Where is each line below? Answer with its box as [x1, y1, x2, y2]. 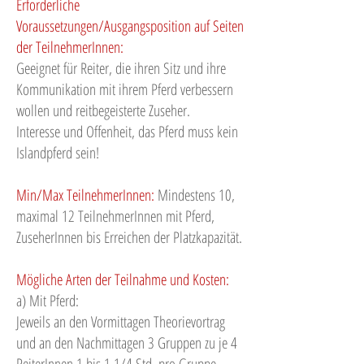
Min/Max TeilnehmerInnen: [16, 184, 154, 206]
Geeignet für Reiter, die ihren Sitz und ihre [16, 57, 226, 79]
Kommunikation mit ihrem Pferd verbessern [16, 78, 233, 100]
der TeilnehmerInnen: [16, 36, 123, 58]
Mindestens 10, [154, 184, 235, 206]
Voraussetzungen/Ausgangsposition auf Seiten [16, 15, 244, 37]
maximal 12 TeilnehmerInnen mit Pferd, [16, 205, 214, 227]
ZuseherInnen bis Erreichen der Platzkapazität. [16, 226, 242, 248]
